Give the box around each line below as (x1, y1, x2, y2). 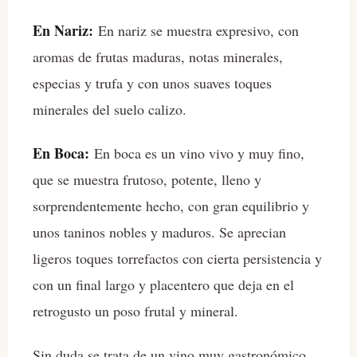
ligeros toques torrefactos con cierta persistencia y (33, 249, 322, 269)
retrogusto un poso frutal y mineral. (33, 301, 238, 321)
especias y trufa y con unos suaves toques (33, 73, 272, 93)
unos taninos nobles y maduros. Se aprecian (33, 222, 286, 242)
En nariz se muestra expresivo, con (93, 21, 299, 41)
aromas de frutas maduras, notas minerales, (33, 47, 283, 67)
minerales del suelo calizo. (33, 100, 186, 120)
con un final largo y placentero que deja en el (33, 275, 294, 295)
